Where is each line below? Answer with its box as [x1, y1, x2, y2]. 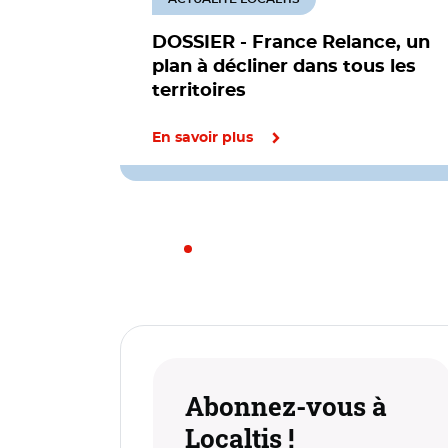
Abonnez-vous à [185, 389, 387, 423]
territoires [152, 82, 246, 100]
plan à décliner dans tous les [152, 58, 416, 76]
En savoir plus [152, 131, 253, 145]
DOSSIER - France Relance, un [152, 34, 430, 52]
